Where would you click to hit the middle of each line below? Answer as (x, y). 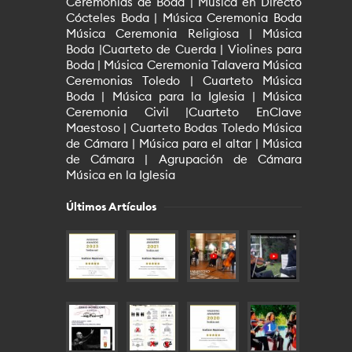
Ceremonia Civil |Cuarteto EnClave (184, 112)
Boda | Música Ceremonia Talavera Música (184, 65)
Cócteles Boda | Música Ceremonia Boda (184, 18)
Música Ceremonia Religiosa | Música (184, 33)
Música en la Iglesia (121, 175)
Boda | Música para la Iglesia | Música (184, 96)
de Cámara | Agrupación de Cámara (184, 159)
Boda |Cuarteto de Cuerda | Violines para (184, 49)
